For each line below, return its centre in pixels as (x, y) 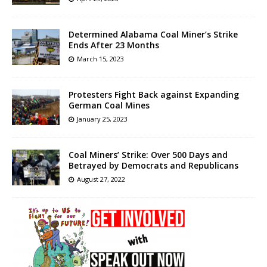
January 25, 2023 (102, 119)
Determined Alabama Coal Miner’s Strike (153, 34)
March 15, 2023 (100, 58)
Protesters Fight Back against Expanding (154, 94)
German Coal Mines (109, 105)
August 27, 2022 (101, 179)
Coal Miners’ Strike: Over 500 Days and (148, 155)
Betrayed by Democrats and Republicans (153, 166)
